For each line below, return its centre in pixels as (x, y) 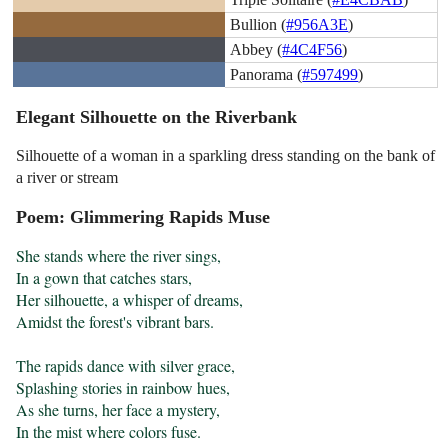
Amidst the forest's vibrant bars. (115, 322)
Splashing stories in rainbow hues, (123, 388)
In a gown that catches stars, (104, 278)
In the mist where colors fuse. (109, 432)
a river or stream (67, 178)
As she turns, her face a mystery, (118, 410)
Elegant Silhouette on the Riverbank (157, 117)
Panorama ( (266, 74)
